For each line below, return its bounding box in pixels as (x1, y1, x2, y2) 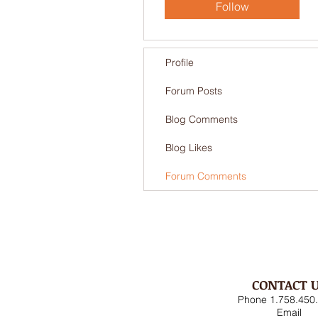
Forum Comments (165, 170, 246, 182)
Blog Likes (165, 141, 212, 154)
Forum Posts (165, 84, 222, 97)
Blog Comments (165, 113, 238, 126)
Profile (165, 56, 194, 69)
